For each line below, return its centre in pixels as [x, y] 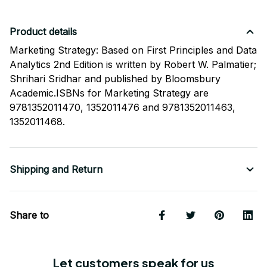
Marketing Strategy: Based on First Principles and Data [133, 50]
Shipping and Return [56, 170]
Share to [29, 215]
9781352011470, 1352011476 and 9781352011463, [122, 108]
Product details [43, 32]
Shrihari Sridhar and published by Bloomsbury [115, 79]
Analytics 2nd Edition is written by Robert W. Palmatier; [133, 65]
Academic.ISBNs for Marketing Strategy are [109, 93]
